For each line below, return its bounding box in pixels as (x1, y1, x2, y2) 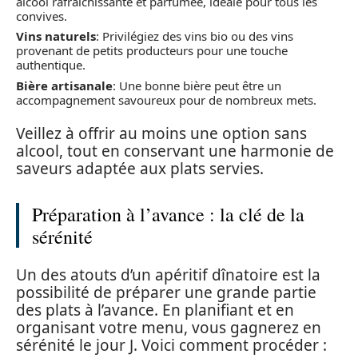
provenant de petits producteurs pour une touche (16, 42, 288, 58)
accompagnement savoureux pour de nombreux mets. (16, 91, 316, 108)
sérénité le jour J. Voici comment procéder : (16, 334, 327, 356)
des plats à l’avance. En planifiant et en (16, 299, 294, 320)
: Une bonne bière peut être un (113, 77, 281, 93)
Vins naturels (16, 28, 96, 44)
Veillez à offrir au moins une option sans (16, 123, 307, 144)
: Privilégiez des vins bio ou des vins (96, 28, 293, 44)
